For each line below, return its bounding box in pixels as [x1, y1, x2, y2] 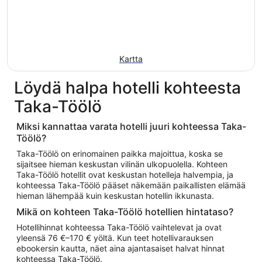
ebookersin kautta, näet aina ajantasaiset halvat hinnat [16, 243, 225, 253]
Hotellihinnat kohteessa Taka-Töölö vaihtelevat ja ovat [16, 222, 222, 232]
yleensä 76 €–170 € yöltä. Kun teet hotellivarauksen [16, 233, 213, 243]
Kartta [119, 54, 143, 64]
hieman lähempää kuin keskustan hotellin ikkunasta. [16, 191, 214, 201]
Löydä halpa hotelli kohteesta [14, 78, 241, 98]
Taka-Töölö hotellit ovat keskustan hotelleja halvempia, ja [16, 170, 234, 180]
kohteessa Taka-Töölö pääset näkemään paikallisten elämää [16, 180, 246, 190]
